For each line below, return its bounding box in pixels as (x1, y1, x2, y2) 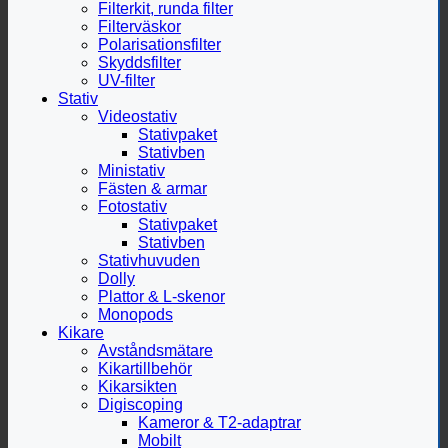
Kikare (58, 323, 104, 341)
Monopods (98, 305, 173, 323)
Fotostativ (98, 197, 167, 215)
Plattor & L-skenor (98, 287, 225, 305)
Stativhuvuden (98, 251, 200, 269)
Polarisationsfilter (98, 35, 221, 53)
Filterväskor (98, 17, 181, 35)
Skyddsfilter (98, 53, 181, 71)
